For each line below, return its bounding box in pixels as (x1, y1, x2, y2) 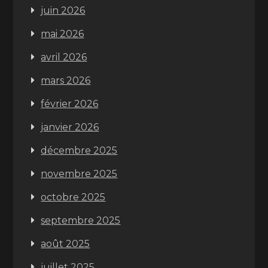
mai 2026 (41, 28, 84, 39)
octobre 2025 (41, 191, 106, 203)
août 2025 (41, 238, 90, 249)
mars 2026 (41, 75, 91, 86)
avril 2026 (41, 51, 87, 63)
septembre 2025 (41, 215, 121, 226)
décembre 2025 (41, 145, 118, 156)
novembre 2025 (41, 168, 118, 179)
